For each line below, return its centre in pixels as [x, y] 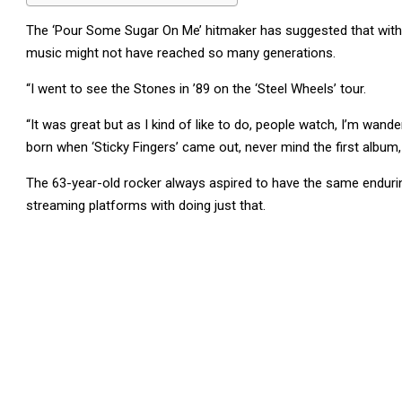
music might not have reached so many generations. [181, 53]
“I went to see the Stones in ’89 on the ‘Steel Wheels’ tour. [196, 89]
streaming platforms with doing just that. [146, 205]
